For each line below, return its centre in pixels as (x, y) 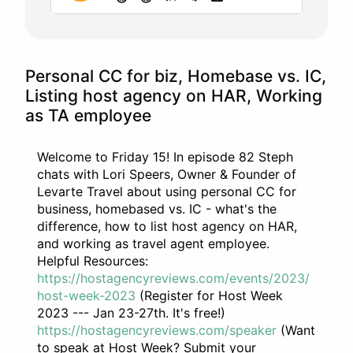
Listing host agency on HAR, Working (174, 95)
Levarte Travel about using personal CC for (167, 192)
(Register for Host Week (209, 296)
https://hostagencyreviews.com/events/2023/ (173, 279)
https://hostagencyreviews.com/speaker (157, 331)
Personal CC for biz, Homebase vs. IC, (176, 76)
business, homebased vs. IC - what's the (157, 209)
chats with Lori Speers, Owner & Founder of (167, 175)
